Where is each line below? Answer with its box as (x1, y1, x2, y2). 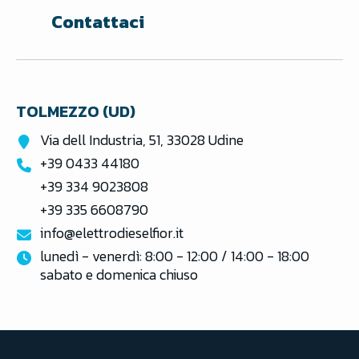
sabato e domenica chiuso (40, 263, 198, 285)
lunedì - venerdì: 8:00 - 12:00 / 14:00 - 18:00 (40, 244, 309, 267)
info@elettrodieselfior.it (40, 221, 184, 244)
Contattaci (50, 8, 144, 35)
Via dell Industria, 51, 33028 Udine (40, 128, 244, 151)
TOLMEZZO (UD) (16, 99, 135, 123)
